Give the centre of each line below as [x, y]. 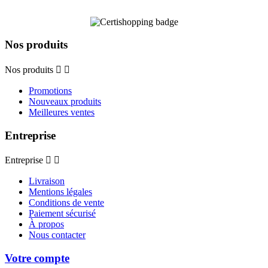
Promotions [50, 91]
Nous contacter [57, 235]
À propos [46, 224]
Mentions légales [60, 192]
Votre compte [37, 258]
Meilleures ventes [62, 112]
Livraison [47, 181]
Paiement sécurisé [62, 214]
